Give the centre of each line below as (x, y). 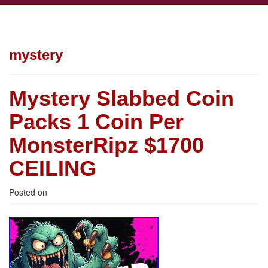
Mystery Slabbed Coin (121, 98)
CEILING (53, 168)
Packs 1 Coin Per (96, 122)
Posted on (28, 192)
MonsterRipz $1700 (106, 145)
